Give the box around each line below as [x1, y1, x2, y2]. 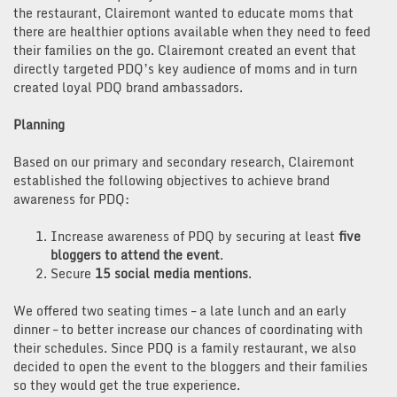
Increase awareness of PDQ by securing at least [51, 225, 339, 246]
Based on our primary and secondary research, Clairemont [13, 151, 354, 172]
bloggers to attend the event [51, 244, 220, 265]
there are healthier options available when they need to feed [13, 20, 370, 42]
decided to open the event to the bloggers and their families [13, 355, 368, 377]
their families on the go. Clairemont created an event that [13, 39, 356, 60]
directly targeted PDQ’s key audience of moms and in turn [13, 58, 357, 79]
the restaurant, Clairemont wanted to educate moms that [13, 2, 354, 23]
